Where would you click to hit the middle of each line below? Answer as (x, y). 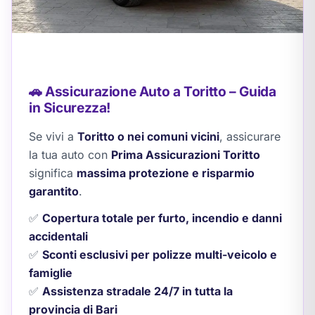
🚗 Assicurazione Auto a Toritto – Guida (153, 91)
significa (53, 173)
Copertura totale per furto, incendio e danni (162, 218)
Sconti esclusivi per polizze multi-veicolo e (160, 254)
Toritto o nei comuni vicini (148, 136)
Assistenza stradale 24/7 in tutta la (137, 291)
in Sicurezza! (70, 107)
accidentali (58, 236)
